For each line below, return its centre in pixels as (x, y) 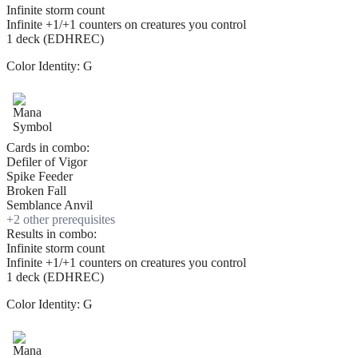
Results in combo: (52, 234)
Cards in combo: (48, 148)
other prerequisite (65, 220)
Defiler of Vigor (47, 162)
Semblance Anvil (50, 205)
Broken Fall (36, 191)
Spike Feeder (40, 177)
